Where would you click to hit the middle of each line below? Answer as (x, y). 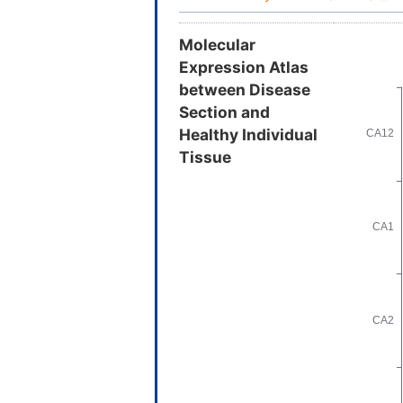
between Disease (245, 90)
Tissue (205, 157)
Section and (224, 112)
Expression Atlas (244, 67)
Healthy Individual (248, 135)
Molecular (217, 45)
